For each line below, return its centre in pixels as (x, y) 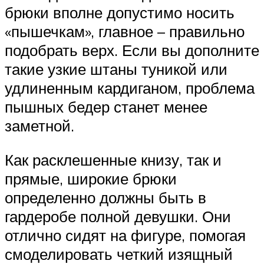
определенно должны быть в (105, 197)
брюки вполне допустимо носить (120, 13)
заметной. (39, 126)
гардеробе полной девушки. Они (118, 216)
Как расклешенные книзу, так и (113, 159)
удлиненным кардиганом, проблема (130, 88)
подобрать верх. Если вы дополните (132, 50)
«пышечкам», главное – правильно (125, 32)
